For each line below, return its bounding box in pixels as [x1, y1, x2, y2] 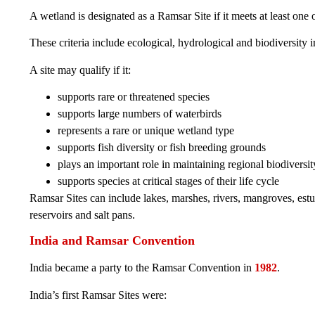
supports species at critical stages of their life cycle [58, 175, 279, 188]
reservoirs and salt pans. [30, 209, 135, 221]
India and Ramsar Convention [30, 233, 195, 248]
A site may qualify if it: [30, 63, 131, 76]
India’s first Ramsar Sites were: [30, 288, 167, 301]
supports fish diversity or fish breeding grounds [58, 141, 266, 154]
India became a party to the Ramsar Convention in [30, 262, 255, 274]
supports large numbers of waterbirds [58, 108, 221, 120]
